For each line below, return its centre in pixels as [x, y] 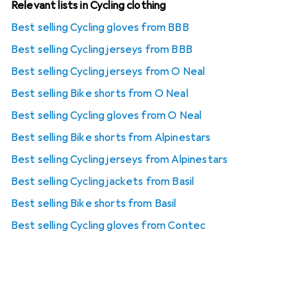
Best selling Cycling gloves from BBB [100, 28]
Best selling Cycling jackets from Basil [103, 182]
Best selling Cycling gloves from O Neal [107, 116]
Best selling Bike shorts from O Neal [100, 94]
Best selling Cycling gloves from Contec [109, 226]
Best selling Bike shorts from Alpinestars [111, 138]
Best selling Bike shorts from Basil [94, 204]
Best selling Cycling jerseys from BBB [102, 50]
